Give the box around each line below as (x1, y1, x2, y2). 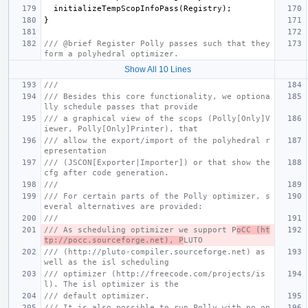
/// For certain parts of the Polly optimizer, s (44, 191, 270, 201)
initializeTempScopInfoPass (54, 3, 179, 13)
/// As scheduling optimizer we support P (44, 225, 236, 234)
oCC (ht (236, 225, 270, 234)
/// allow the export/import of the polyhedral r (44, 135, 270, 145)
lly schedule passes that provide (44, 102, 198, 111)
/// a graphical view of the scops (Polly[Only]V (44, 113, 270, 123)
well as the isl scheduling (44, 257, 169, 267)
